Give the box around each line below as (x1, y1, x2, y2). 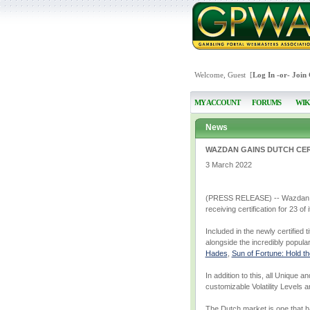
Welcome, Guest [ (194, 71, 253, 79)
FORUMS (251, 98, 281, 107)
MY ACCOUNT (194, 98, 240, 107)
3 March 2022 (205, 161, 252, 169)
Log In (252, 71, 275, 79)
